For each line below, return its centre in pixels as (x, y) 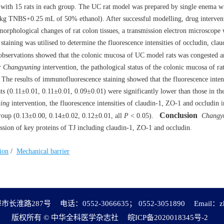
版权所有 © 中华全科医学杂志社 (65, 217)
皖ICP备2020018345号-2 (167, 217)
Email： (207, 203)
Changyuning (22, 67)
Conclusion (178, 115)
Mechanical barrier (43, 151)
